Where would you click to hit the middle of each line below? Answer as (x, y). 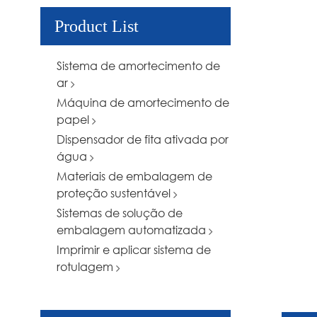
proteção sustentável (115, 193)
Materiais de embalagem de (134, 176)
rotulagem (86, 267)
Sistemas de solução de (120, 213)
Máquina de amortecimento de (143, 103)
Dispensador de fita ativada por (143, 139)
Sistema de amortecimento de (138, 66)
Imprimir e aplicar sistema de (134, 250)
